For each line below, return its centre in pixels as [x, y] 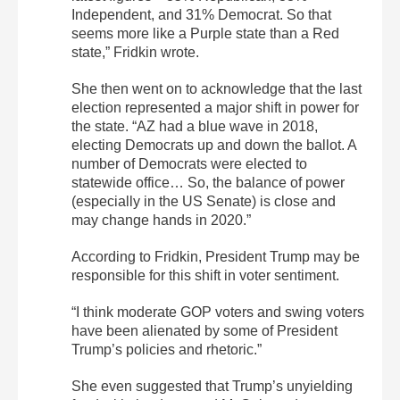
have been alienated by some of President [204, 331]
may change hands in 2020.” [161, 221]
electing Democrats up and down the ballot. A [214, 146]
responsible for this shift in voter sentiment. [205, 276]
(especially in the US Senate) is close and [204, 202]
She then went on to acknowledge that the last [217, 89]
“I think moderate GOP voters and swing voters [218, 312]
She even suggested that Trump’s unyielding [212, 387]
